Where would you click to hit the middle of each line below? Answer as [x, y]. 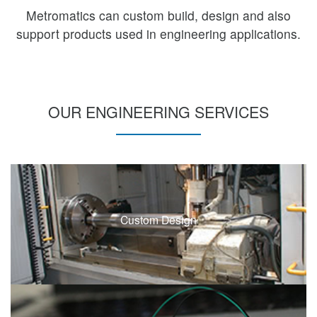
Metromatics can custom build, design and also [158, 15]
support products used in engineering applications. [158, 33]
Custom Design [158, 219]
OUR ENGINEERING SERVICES [158, 112]
